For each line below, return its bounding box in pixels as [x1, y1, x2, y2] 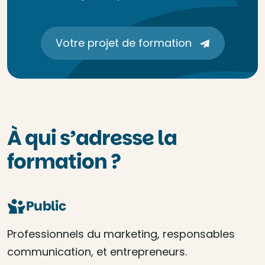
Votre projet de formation [55, 35, 195, 50]
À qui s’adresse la [7, 124, 177, 152]
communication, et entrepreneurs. [7, 244, 187, 259]
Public [26, 197, 66, 215]
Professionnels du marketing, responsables [7, 227, 235, 241]
